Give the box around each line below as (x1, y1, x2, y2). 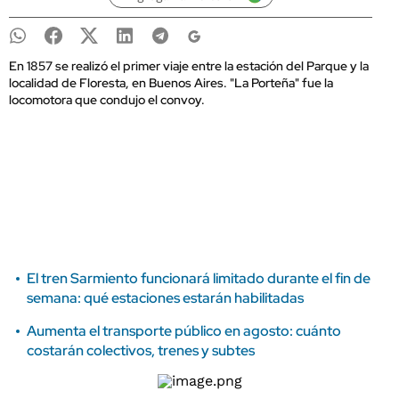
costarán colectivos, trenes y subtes (27, 341, 255, 360)
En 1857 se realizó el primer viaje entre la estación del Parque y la (9, 58, 369, 74)
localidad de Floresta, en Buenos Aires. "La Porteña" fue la (9, 75, 333, 91)
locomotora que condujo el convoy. (9, 92, 205, 108)
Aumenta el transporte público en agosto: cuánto (27, 322, 341, 340)
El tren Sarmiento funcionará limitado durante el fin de (27, 269, 370, 288)
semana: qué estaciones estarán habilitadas (27, 289, 304, 307)
